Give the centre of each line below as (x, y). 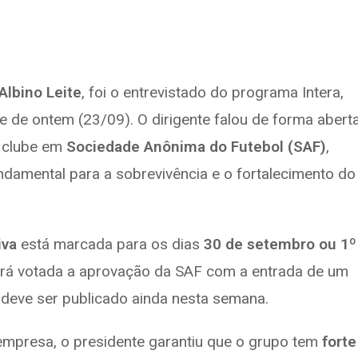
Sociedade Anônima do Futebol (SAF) (196, 147)
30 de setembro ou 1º (280, 244)
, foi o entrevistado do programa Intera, (213, 92)
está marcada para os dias (110, 244)
